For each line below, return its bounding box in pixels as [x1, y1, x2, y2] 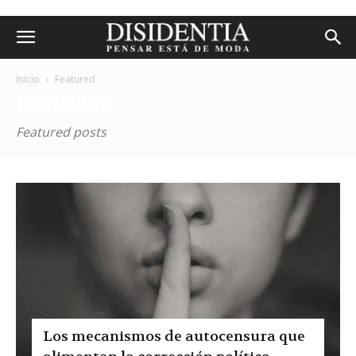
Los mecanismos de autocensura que [43, 327, 305, 346]
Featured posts [16, 123, 106, 141]
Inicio [16, 72, 40, 86]
